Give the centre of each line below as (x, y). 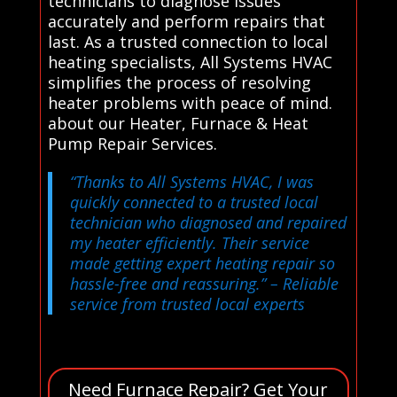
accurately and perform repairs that (186, 21)
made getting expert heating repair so (202, 263)
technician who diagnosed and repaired (208, 222)
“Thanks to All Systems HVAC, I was (191, 181)
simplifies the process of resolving (179, 82)
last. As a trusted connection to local (187, 41)
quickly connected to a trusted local (194, 202)
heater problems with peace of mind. (190, 102)
